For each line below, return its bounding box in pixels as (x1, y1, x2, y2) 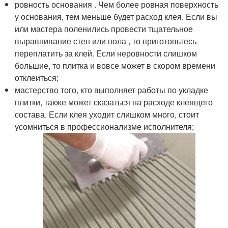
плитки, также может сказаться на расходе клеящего (15, 96, 213, 108)
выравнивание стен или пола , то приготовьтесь (15, 35, 197, 47)
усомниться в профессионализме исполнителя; (15, 120, 194, 132)
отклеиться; (15, 71, 59, 83)
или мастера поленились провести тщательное (15, 22, 193, 35)
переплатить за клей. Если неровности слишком (15, 47, 197, 59)
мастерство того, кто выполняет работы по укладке (15, 83, 209, 96)
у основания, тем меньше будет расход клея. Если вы (15, 10, 218, 22)
